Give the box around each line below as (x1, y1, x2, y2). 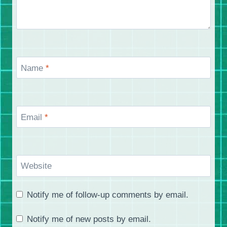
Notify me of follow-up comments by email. (27, 190, 189, 200)
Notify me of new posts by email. (27, 214, 152, 224)
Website (20, 161, 52, 171)
